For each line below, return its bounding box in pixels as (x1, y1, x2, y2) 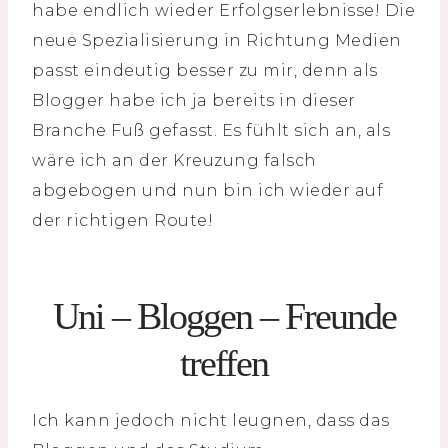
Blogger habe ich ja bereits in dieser (32, 91, 356, 111)
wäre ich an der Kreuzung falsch (32, 151, 317, 171)
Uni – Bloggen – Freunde (52, 295, 396, 338)
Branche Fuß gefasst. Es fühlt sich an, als (32, 121, 390, 141)
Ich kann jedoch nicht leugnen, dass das (32, 411, 390, 431)
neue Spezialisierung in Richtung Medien (32, 31, 402, 51)
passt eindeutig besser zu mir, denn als (32, 61, 378, 81)
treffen (180, 342, 268, 385)
